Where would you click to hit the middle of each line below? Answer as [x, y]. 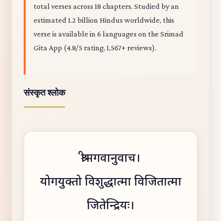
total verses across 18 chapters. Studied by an [106, 6]
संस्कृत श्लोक [44, 93]
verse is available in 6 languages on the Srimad [109, 34]
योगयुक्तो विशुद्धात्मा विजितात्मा [110, 183]
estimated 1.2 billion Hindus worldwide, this [104, 20]
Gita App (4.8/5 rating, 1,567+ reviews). [95, 48]
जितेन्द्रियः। [110, 206]
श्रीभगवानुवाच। [110, 159]
